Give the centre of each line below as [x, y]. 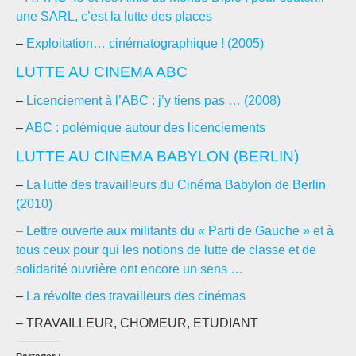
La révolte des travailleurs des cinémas [136, 296]
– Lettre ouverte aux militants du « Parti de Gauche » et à [175, 231]
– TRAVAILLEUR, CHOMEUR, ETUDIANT [137, 323]
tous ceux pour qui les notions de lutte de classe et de [166, 250]
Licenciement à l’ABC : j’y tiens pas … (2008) [153, 101]
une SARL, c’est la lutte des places [114, 16]
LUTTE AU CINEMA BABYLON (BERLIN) [157, 156]
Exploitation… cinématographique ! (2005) [145, 43]
